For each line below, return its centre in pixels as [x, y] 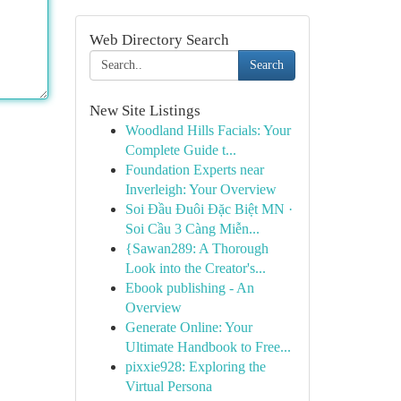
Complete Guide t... [180, 150]
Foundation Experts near [194, 170]
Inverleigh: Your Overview [200, 189]
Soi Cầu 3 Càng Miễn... [192, 229]
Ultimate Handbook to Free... [208, 347]
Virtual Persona [168, 386]
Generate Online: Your [188, 327]
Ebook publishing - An [189, 288]
